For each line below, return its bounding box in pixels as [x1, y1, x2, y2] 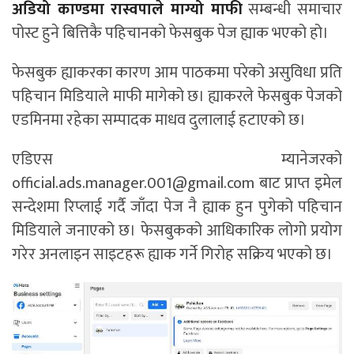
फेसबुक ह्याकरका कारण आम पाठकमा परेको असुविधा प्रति [12, 59, 342, 87]
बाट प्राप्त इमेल [254, 170, 342, 198]
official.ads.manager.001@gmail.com [12, 170, 254, 198]
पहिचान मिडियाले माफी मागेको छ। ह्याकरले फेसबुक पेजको [12, 83, 342, 111]
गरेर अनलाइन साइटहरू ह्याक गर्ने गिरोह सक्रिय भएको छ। [12, 241, 333, 269]
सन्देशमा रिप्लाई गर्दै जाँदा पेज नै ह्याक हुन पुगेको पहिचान [12, 194, 342, 221]
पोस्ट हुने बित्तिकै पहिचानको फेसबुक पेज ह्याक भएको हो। [12, 20, 329, 47]
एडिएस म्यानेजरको [12, 146, 342, 174]
